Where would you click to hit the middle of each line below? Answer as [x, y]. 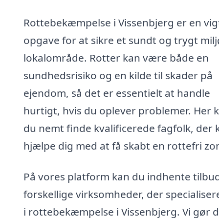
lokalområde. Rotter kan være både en [116, 57]
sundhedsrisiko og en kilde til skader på [118, 75]
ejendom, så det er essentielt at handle [117, 93]
